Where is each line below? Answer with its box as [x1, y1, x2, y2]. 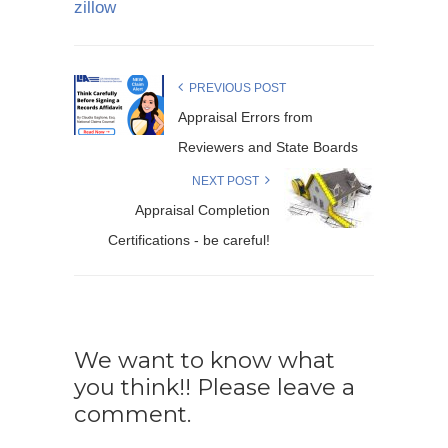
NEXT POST [192, 174, 265, 189]
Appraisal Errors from [178, 109, 313, 126]
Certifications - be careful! [108, 232, 270, 249]
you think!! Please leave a [74, 373, 355, 402]
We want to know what [74, 346, 335, 375]
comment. [74, 400, 191, 429]
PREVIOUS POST [183, 81, 286, 96]
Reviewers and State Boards [178, 139, 358, 156]
